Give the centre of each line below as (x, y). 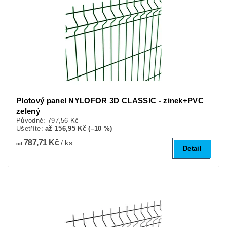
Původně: (32, 120)
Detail (192, 149)
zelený (28, 111)
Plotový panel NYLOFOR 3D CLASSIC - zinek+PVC (110, 100)
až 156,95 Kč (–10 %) (79, 128)
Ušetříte (29, 128)
